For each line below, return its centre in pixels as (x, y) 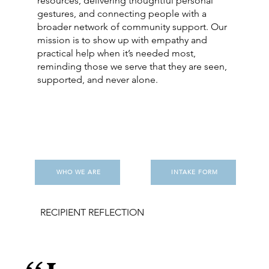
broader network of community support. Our (132, 26)
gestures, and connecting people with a (122, 13)
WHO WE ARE (79, 172)
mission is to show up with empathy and (122, 40)
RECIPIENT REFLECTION (92, 213)
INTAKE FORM (194, 172)
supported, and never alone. (98, 79)
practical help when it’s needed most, (117, 53)
